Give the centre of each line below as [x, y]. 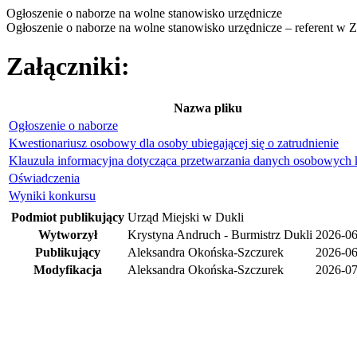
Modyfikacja [68, 269]
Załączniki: [68, 67]
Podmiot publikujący [68, 217]
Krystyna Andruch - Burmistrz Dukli [220, 234]
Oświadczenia [44, 178]
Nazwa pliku [208, 108]
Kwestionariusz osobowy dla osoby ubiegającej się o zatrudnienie [174, 143]
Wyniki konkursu [52, 195]
